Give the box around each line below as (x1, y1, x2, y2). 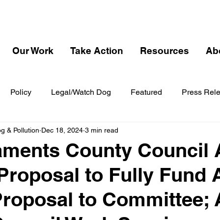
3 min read (85, 126, 118, 134)
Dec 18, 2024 (41, 126, 83, 134)
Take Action (70, 45, 123, 56)
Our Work (12, 45, 54, 56)
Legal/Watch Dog (51, 87, 111, 97)
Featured (131, 87, 162, 97)
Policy (10, 87, 31, 97)
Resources (140, 45, 189, 56)
